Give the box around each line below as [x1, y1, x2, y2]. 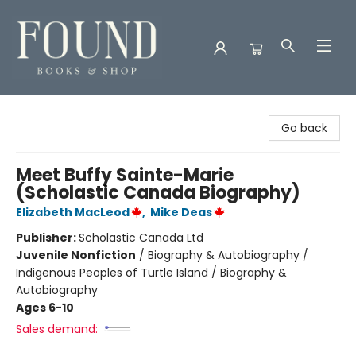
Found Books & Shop [12, 103, 124, 118]
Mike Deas [150, 204, 212, 220]
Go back [281, 120, 327, 136]
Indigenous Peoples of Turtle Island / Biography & [16, 265, 287, 281]
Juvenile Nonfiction [16, 247, 136, 263]
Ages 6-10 [16, 300, 74, 315]
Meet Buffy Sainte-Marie [16, 163, 234, 188]
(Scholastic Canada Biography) [16, 180, 300, 205]
